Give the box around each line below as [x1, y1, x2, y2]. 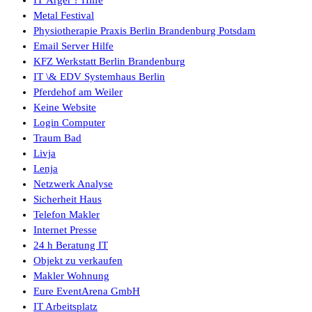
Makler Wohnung [33, 270, 109, 281]
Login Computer [33, 116, 105, 128]
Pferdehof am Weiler [33, 86, 123, 97]
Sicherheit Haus [33, 193, 102, 205]
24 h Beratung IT [33, 239, 108, 251]
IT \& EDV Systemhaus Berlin [33, 70, 165, 82]
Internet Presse [33, 224, 97, 235]
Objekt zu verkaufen [33, 254, 123, 266]
